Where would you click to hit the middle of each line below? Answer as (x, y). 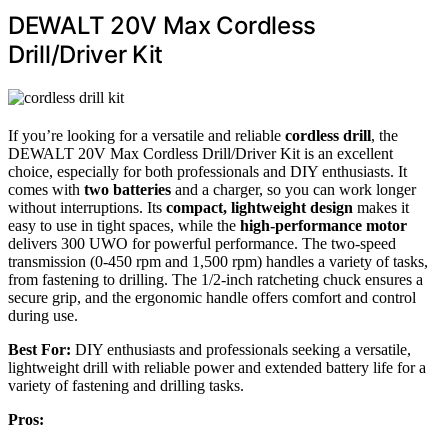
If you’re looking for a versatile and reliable (146, 136)
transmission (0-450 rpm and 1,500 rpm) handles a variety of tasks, (218, 262)
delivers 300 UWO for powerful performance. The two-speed (202, 244)
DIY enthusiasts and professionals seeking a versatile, (241, 350)
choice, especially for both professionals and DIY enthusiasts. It (207, 172)
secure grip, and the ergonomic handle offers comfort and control (212, 298)
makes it (381, 208)
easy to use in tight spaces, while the (124, 226)
